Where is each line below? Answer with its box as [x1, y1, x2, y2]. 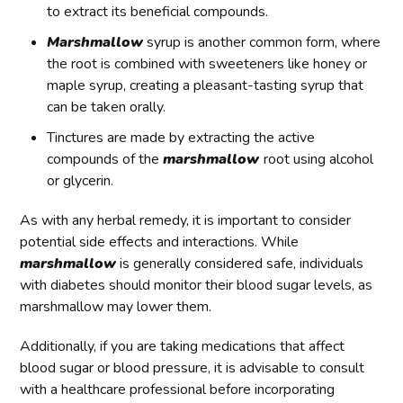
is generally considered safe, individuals [116, 254, 364, 274]
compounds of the [47, 149, 164, 170]
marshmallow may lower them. [20, 297, 212, 318]
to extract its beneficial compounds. [47, 2, 269, 22]
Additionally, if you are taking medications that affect [20, 336, 345, 357]
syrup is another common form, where [143, 32, 381, 53]
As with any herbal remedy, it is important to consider [20, 210, 352, 231]
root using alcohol [264, 149, 374, 170]
